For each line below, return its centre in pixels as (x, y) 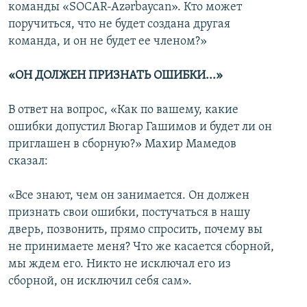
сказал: (28, 162)
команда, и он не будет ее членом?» (108, 42)
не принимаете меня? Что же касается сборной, (141, 247)
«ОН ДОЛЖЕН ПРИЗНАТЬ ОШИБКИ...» (115, 76)
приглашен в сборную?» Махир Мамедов (122, 145)
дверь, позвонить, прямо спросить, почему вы (135, 230)
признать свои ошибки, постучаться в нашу (129, 213)
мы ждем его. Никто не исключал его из (120, 265)
